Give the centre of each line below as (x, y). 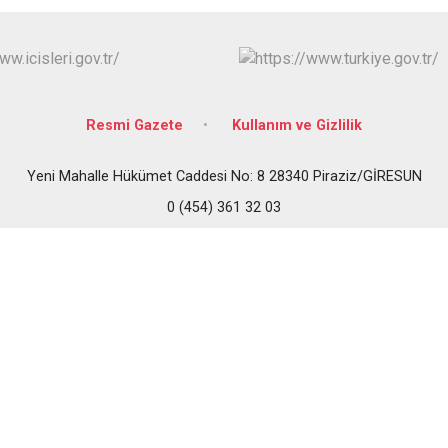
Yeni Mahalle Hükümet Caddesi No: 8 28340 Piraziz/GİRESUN (224, 176)
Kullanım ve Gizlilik (297, 125)
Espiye (370, 53)
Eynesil (372, 87)
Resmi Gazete (134, 125)
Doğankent (386, 19)
